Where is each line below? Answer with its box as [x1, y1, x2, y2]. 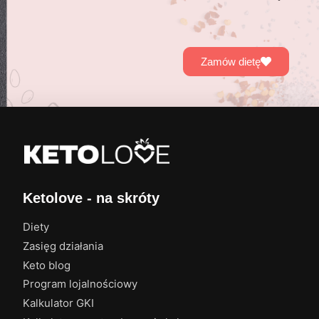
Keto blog [23, 258, 71, 272]
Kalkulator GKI [23, 296, 95, 310]
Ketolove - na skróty [23, 189, 160, 206]
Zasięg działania [23, 239, 104, 253]
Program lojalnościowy [23, 277, 138, 291]
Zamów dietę [200, 56, 261, 68]
